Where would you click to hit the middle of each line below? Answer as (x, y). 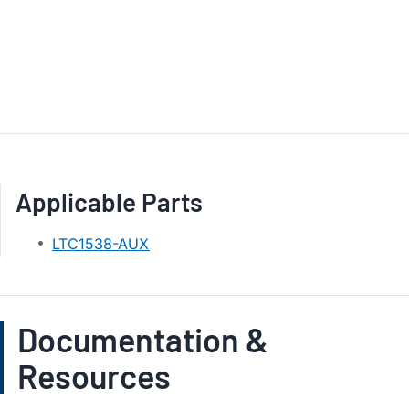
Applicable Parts (109, 202)
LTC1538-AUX (101, 244)
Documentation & (143, 339)
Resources (94, 376)
